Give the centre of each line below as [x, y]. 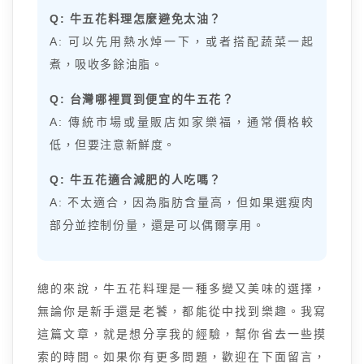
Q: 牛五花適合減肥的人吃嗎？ [136, 180]
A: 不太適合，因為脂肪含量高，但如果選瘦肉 [182, 202]
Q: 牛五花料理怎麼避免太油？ [136, 19]
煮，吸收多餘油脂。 [107, 64]
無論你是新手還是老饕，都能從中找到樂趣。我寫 [182, 311]
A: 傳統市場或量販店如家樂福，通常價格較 [182, 122]
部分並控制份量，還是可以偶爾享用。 [158, 225]
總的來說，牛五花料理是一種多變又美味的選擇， [182, 288]
